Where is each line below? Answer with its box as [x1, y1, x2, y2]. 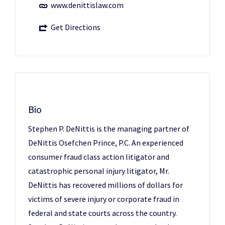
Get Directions [51, 22, 100, 32]
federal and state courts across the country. [28, 208, 177, 218]
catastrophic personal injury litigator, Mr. [28, 166, 169, 176]
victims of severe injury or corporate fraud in [28, 194, 179, 204]
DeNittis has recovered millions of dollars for [28, 180, 183, 190]
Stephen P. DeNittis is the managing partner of [28, 124, 189, 134]
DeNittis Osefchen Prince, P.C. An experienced [28, 138, 183, 148]
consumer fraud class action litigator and [28, 152, 169, 162]
